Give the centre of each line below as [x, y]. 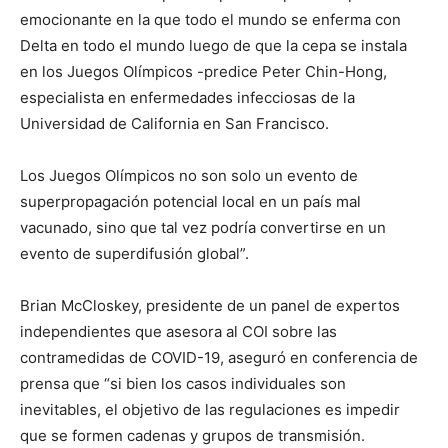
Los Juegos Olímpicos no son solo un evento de [189, 175]
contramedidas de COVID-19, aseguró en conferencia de [219, 357]
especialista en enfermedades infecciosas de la [187, 97]
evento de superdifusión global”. [134, 253]
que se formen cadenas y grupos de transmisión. [192, 435]
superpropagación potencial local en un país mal [190, 201]
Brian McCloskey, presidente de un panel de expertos [210, 305]
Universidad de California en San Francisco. [174, 123]
